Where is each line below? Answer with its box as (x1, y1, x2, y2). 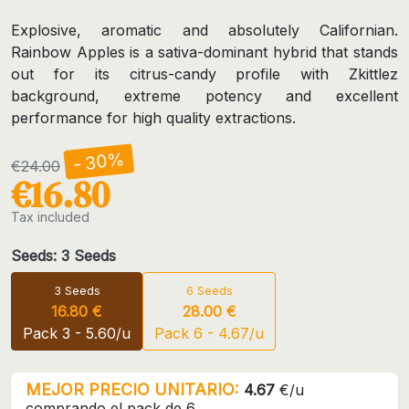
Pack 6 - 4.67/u (154, 323, 264, 342)
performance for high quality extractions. (11, 108, 296, 127)
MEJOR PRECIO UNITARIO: (26, 379, 239, 399)
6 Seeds (185, 283, 233, 298)
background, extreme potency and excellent (11, 86, 398, 105)
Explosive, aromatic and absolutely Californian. (11, 20, 398, 39)
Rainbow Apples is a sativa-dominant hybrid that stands (11, 42, 398, 61)
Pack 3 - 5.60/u (23, 323, 131, 342)
